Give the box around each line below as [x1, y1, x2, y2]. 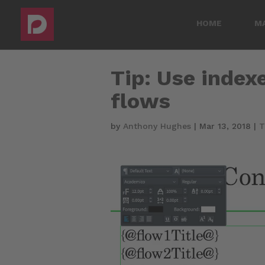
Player [110, 180, 138, 191]
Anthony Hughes [123, 121, 191, 131]
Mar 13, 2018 [199, 121, 251, 131]
